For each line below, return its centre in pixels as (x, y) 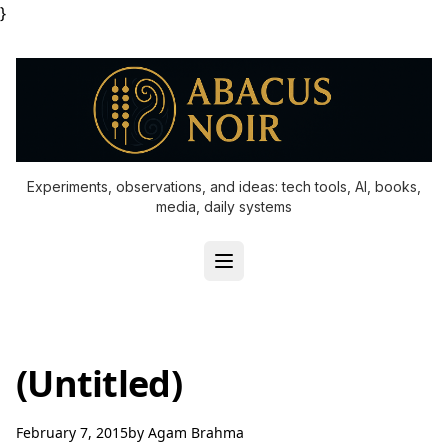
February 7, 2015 (72, 432)
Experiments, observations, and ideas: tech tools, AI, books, (224, 186)
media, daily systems (224, 206)
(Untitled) (99, 383)
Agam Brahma (196, 432)
